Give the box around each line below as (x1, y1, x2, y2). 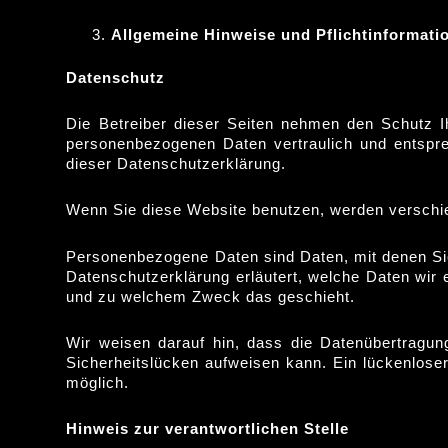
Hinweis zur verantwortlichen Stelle (66, 420, 350, 437)
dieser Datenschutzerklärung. (66, 155, 287, 172)
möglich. (66, 373, 130, 391)
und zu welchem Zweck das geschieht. (66, 287, 356, 305)
